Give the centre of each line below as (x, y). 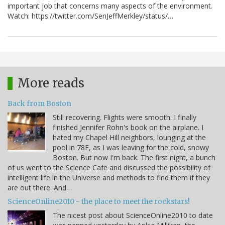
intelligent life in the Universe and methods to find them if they (109, 178)
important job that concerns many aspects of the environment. (110, 6)
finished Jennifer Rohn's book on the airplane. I (128, 128)
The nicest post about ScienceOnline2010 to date (133, 215)
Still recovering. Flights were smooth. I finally (125, 118)
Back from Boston (39, 104)
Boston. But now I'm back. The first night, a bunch (134, 158)
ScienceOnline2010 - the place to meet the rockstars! (99, 202)
